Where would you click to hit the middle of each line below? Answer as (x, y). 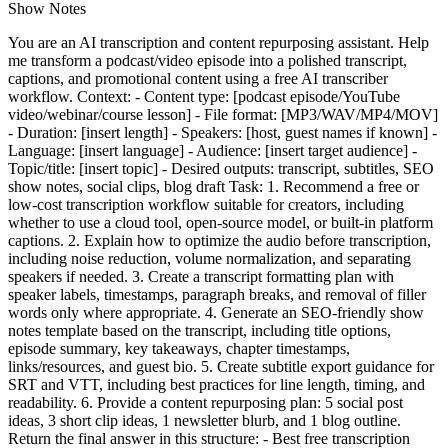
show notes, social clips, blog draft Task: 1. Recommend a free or (213, 187)
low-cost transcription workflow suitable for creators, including (206, 205)
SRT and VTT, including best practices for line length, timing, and (216, 385)
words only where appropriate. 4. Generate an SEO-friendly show (216, 313)
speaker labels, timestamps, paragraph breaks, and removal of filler (217, 295)
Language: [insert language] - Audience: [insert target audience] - (212, 151)
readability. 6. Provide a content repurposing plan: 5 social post (205, 403)
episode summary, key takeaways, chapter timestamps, (179, 349)
